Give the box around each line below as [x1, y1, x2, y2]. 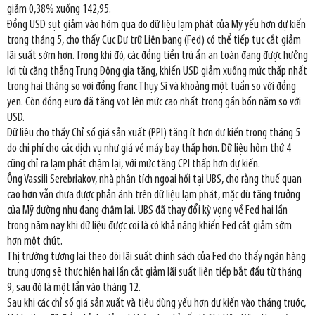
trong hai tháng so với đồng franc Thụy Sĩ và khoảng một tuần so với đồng [7, 80, 296, 93]
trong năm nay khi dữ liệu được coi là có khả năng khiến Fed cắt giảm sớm [7, 219, 292, 232]
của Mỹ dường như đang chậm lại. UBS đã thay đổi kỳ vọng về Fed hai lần [7, 204, 288, 217]
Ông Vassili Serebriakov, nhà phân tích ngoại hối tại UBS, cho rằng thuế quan [7, 173, 302, 186]
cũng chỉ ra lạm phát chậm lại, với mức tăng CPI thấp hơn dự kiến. [7, 157, 260, 170]
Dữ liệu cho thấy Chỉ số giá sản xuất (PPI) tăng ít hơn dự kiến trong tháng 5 [7, 127, 300, 139]
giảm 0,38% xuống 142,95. [7, 3, 111, 15]
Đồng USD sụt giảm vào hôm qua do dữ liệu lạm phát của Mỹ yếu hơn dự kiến [7, 18, 306, 31]
